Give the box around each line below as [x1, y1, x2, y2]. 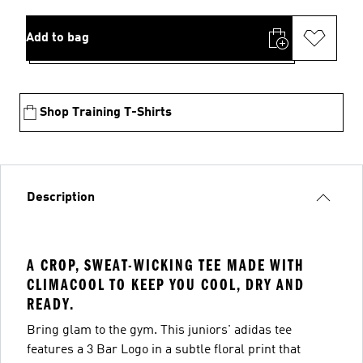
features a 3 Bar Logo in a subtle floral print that [27, 344, 301, 357]
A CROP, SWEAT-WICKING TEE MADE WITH [27, 256, 305, 275]
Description [27, 191, 95, 204]
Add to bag [26, 32, 89, 45]
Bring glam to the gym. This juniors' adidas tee [27, 324, 292, 337]
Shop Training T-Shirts [40, 106, 172, 119]
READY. [27, 295, 75, 314]
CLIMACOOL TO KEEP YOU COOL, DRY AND [27, 275, 305, 294]
